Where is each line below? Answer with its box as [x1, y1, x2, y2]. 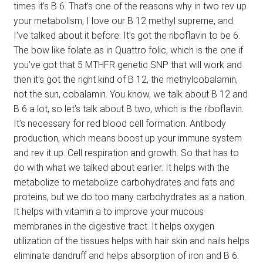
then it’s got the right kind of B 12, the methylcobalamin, [13, 73, 238, 85]
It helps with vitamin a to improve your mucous [13, 205, 204, 217]
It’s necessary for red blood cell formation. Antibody [13, 117, 226, 129]
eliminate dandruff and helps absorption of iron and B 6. [13, 249, 239, 261]
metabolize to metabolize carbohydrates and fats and [13, 176, 235, 188]
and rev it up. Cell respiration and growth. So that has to [13, 147, 239, 159]
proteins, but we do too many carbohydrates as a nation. [13, 191, 246, 203]
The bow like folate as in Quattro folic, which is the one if [13, 44, 243, 56]
